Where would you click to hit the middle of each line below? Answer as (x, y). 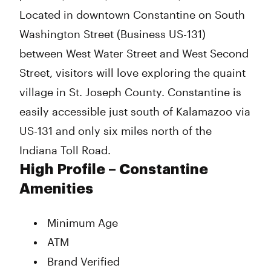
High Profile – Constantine (114, 169)
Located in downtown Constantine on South (132, 15)
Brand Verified (83, 261)
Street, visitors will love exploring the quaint (132, 73)
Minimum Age (83, 223)
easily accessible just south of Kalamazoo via (135, 111)
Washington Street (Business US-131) (113, 34)
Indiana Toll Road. (65, 150)
